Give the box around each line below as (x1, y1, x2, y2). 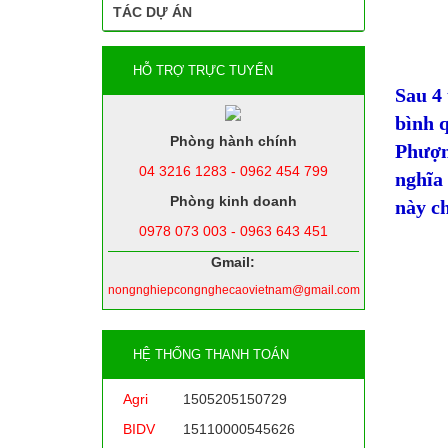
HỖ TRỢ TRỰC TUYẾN (133, 63, 273, 78)
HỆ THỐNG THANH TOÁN (133, 347, 289, 362)
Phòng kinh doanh (169, 193, 297, 209)
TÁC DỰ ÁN (113, 4, 192, 20)
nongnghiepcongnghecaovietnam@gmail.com (108, 283, 360, 297)
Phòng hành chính (169, 133, 297, 149)
